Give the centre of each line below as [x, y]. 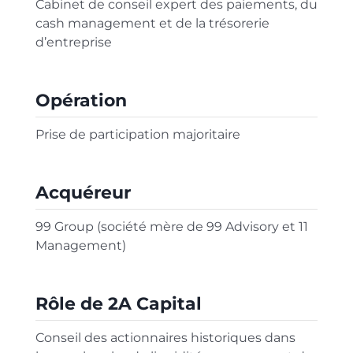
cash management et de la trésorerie [152, 24]
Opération [81, 100]
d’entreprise [73, 43]
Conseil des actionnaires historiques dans [165, 338]
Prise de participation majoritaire [137, 135]
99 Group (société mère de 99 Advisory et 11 [171, 227]
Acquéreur [83, 193]
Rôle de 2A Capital [118, 304]
